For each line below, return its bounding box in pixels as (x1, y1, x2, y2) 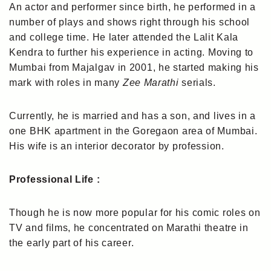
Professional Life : (9, 174, 100, 184)
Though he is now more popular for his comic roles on (9, 207, 261, 218)
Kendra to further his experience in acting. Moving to (9, 47, 254, 57)
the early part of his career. (9, 237, 134, 248)
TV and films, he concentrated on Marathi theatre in (9, 222, 249, 233)
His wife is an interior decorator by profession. (9, 140, 224, 151)
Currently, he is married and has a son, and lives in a (9, 110, 256, 121)
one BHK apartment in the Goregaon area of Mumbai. (9, 125, 258, 136)
